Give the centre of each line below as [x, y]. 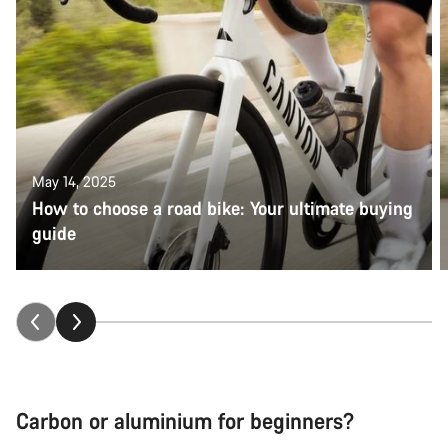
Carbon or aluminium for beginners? [185, 420]
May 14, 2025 [74, 181]
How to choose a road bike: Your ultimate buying [222, 207]
